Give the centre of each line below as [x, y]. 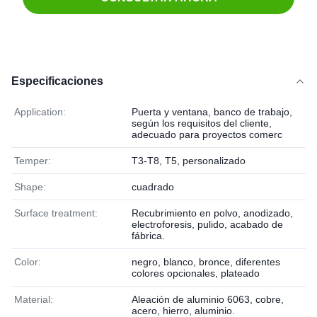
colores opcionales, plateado [196, 273]
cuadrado [153, 187]
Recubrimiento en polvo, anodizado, [212, 213]
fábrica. [148, 236]
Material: [34, 299]
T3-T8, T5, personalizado [189, 161]
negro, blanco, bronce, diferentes [206, 262]
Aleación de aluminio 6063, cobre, [208, 299]
